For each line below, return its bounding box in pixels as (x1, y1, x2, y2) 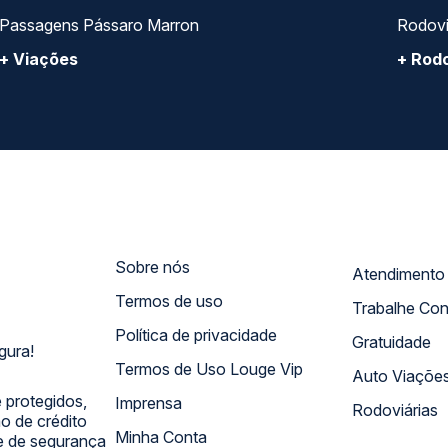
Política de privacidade (172, 325, 277, 345)
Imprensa (115, 393, 182, 413)
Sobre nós (115, 257, 190, 277)
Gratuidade (352, 332, 432, 352)
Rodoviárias (352, 400, 439, 420)
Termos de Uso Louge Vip (174, 359, 303, 379)
